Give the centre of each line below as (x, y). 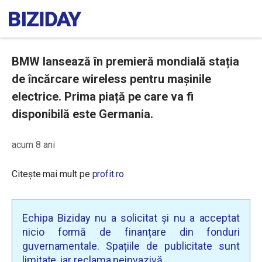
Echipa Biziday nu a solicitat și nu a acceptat (131, 218)
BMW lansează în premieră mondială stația (125, 61)
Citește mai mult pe (52, 174)
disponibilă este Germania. (82, 114)
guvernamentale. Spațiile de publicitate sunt (131, 246)
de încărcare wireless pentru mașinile (111, 79)
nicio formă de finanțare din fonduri (131, 232)
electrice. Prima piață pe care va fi (103, 96)
